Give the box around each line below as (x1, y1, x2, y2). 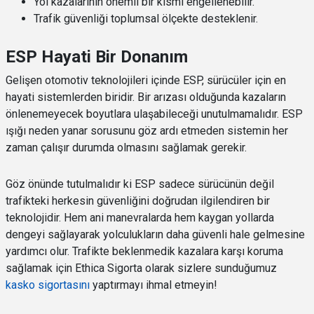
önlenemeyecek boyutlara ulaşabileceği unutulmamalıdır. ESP (6, 107, 303, 121)
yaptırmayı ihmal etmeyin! (90, 278, 217, 292)
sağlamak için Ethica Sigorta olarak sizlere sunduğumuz (6, 261, 277, 275)
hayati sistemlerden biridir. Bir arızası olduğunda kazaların (6, 90, 286, 104)
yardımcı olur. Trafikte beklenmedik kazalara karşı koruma (6, 244, 283, 258)
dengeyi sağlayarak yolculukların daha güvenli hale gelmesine (6, 227, 305, 241)
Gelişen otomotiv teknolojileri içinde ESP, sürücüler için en (6, 73, 286, 87)
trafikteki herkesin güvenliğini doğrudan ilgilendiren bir (6, 193, 270, 207)
